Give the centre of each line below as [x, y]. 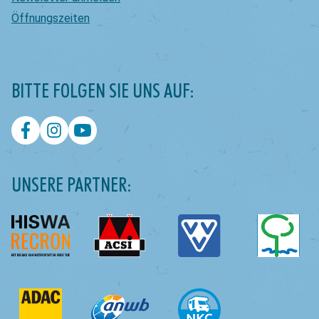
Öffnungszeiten [51, 18]
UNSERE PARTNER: [72, 184]
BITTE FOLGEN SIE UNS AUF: [103, 90]
